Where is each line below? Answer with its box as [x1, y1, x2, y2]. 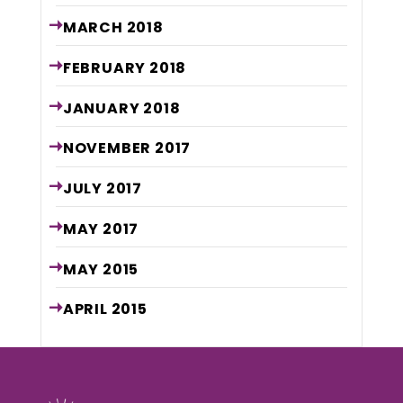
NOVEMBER [62, 138, 155, 159]
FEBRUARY [62, 57, 149, 78]
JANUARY [62, 97, 144, 119]
